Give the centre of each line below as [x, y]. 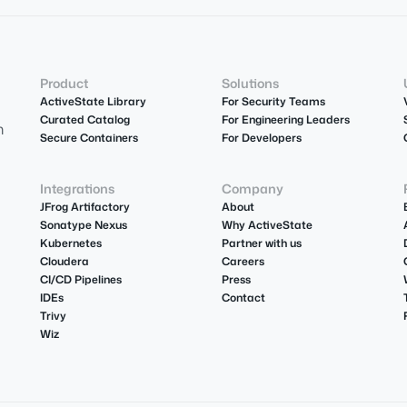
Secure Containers [89, 138]
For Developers [262, 138]
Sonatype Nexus [83, 225]
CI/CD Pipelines [80, 280]
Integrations [77, 189]
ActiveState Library [93, 102]
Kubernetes [70, 243]
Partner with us [262, 243]
